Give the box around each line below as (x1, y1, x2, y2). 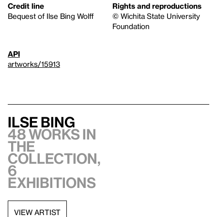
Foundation (112, 22, 150, 31)
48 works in (8, 126, 96, 143)
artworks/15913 (8, 60, 60, 69)
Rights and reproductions (112, 1, 201, 11)
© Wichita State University (112, 12, 200, 21)
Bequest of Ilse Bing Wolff (8, 12, 94, 21)
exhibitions (8, 174, 96, 191)
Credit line (8, 1, 44, 11)
